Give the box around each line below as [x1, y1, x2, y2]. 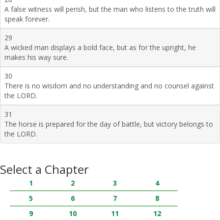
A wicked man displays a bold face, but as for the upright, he [4, 42, 196, 52]
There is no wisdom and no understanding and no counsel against [4, 81, 214, 90]
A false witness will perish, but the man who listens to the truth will [4, 4, 216, 14]
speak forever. [4, 14, 50, 24]
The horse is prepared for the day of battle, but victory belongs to [4, 119, 213, 129]
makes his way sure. [4, 52, 68, 62]
